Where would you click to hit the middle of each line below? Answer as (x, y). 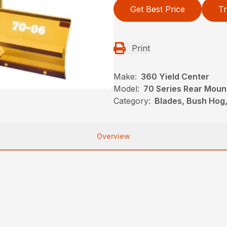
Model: (126, 89)
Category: (132, 101)
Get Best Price (158, 9)
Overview (113, 136)
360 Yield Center (175, 77)
